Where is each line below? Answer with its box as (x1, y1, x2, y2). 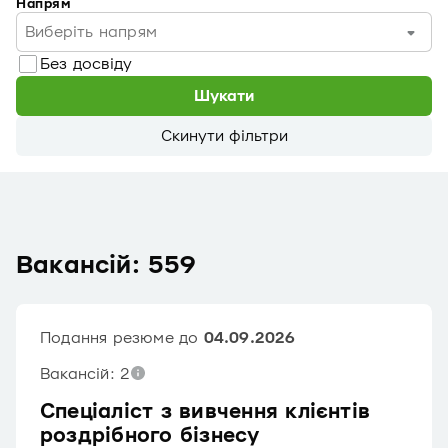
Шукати (194, 87, 254, 105)
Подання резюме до (40, 329, 204, 347)
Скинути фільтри (160, 127, 288, 145)
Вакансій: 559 (16, 251, 197, 280)
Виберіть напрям (25, 23, 157, 41)
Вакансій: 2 (40, 365, 131, 383)
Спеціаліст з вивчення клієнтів (40, 400, 371, 424)
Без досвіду (40, 55, 133, 73)
